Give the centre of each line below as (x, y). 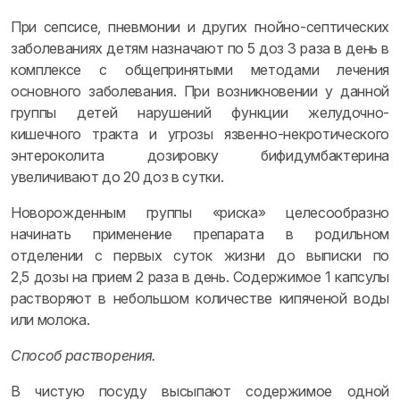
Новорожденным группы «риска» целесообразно (200, 212)
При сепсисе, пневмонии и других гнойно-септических (200, 27)
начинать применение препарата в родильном (200, 234)
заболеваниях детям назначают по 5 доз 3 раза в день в (200, 48)
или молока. (50, 320)
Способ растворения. (83, 355)
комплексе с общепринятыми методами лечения (200, 70)
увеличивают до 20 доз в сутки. (117, 177)
